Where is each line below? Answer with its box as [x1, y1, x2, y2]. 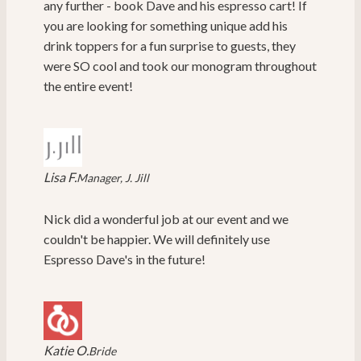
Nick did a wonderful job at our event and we [44, 211, 288, 227]
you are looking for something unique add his [44, 18, 288, 34]
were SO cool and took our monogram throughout [44, 58, 317, 74]
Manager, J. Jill [77, 171, 149, 185]
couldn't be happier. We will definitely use [44, 231, 270, 247]
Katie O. [44, 342, 89, 359]
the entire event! [44, 78, 133, 94]
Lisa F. [44, 169, 77, 185]
